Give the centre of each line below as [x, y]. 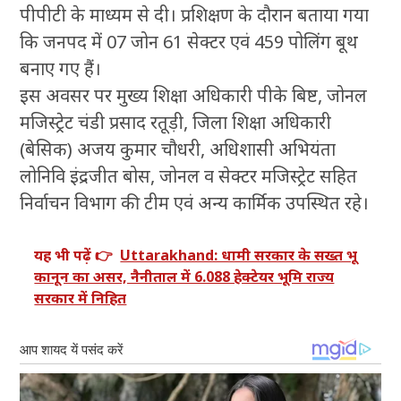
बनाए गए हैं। [61, 68]
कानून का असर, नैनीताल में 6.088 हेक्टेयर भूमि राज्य [184, 276]
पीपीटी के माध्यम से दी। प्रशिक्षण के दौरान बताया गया [195, 14]
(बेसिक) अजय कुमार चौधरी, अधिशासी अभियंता [178, 149]
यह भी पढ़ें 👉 [74, 255]
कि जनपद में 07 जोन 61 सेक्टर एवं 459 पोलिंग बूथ [189, 41]
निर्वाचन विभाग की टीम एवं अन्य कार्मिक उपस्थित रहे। [195, 202]
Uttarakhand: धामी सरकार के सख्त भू [239, 255]
